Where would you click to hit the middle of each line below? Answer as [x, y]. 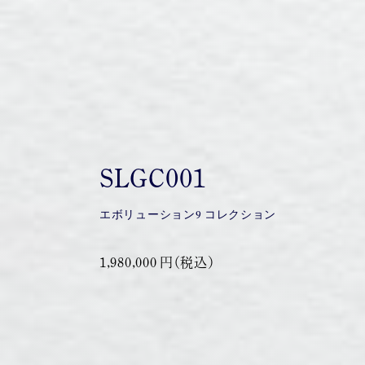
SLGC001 [153, 178]
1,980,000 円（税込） [157, 262]
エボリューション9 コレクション [188, 215]
